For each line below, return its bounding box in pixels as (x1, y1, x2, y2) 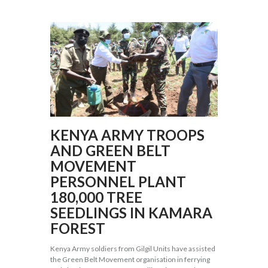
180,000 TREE (50, 188, 142, 206)
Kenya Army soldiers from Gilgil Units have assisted (50, 243, 215, 253)
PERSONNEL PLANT (50, 172, 186, 190)
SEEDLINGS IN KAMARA (50, 203, 212, 221)
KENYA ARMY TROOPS (50, 126, 205, 144)
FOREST (50, 219, 105, 237)
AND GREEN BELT (50, 141, 170, 159)
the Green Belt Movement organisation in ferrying (50, 254, 210, 264)
